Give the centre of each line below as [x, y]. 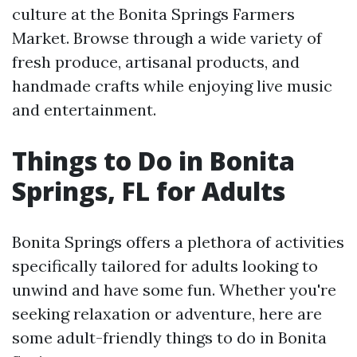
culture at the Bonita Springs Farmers [153, 14]
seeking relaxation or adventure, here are [167, 314]
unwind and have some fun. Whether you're [174, 290]
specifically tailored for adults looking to [165, 266]
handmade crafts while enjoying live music [172, 86]
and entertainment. [84, 110]
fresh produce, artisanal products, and [156, 62]
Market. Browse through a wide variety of [167, 38]
